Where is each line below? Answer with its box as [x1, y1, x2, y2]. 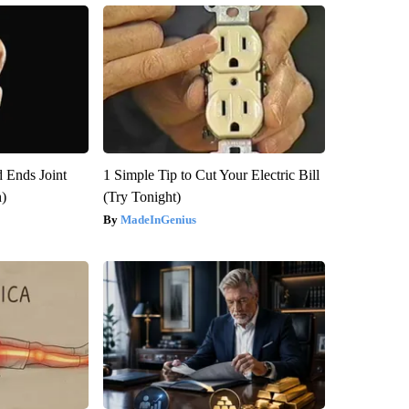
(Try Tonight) [102, 188, 181, 204]
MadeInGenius [120, 212, 196, 226]
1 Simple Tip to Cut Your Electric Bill [102, 166, 320, 183]
